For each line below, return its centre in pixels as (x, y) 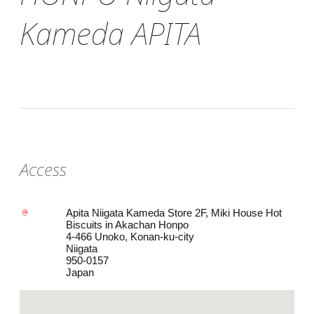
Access (43, 170)
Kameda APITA (110, 34)
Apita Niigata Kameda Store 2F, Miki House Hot (174, 213)
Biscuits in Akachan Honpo (127, 225)
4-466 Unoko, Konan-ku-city (130, 237)
